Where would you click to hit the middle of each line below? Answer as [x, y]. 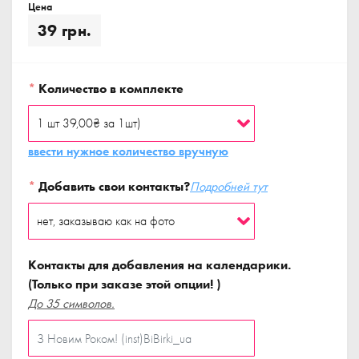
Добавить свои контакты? [113, 186]
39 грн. [65, 30]
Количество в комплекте [109, 89]
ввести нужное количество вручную [128, 151]
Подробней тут [229, 186]
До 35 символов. [71, 303]
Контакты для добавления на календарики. [159, 265]
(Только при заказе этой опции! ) [124, 284]
